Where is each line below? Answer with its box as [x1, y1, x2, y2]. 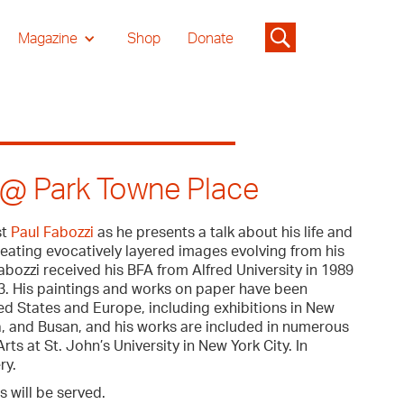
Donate [187, 32, 234, 46]
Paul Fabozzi [11, 225, 95, 240]
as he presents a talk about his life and [94, 225, 353, 240]
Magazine [17, 32, 78, 46]
